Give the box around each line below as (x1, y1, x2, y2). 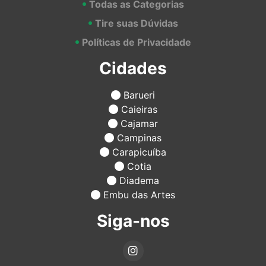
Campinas (114, 132, 161, 144)
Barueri (121, 89, 155, 102)
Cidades (99, 58, 167, 79)
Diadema (116, 175, 159, 187)
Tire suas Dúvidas (94, 17, 178, 30)
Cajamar (118, 118, 158, 130)
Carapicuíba (109, 146, 166, 159)
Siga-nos (96, 211, 170, 232)
